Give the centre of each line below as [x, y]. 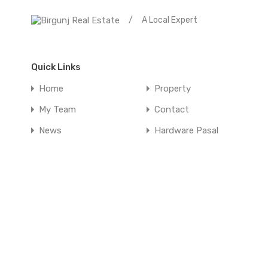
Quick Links [56, 67]
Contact [172, 109]
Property [173, 89]
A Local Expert [170, 20]
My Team [57, 109]
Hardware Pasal [187, 130]
